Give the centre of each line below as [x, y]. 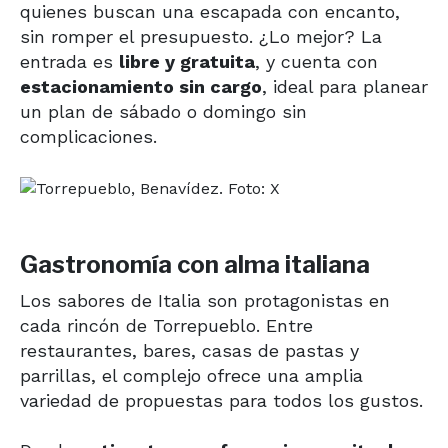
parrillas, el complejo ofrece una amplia [191, 375]
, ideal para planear [345, 86]
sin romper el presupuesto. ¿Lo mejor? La [201, 36]
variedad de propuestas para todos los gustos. [221, 400]
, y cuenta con [316, 61]
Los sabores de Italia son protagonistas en [205, 300]
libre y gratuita [187, 61]
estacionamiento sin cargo [141, 86]
